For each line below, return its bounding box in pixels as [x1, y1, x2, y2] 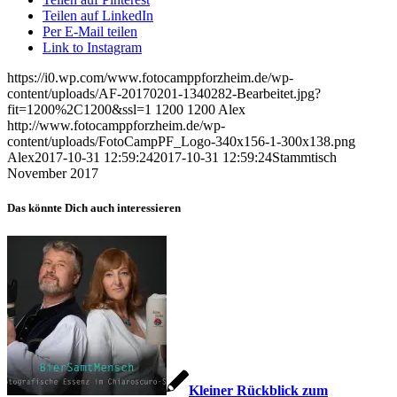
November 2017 [7, 166, 98, 182]
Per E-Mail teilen [43, 24, 137, 40]
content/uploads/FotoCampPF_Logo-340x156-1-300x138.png [7, 134, 355, 150]
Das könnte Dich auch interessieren [7, 201, 181, 215]
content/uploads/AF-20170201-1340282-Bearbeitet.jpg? [7, 86, 321, 102]
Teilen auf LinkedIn [43, 8, 153, 24]
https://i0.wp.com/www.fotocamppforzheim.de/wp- [7, 70, 293, 86]
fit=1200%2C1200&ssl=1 [7, 102, 152, 118]
